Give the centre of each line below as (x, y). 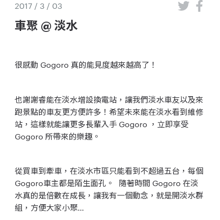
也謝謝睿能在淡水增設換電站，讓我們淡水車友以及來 (109, 99)
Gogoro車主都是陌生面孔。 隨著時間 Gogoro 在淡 (107, 183)
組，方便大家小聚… (49, 208)
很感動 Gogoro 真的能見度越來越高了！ (86, 64)
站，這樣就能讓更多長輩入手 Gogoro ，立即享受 (102, 124)
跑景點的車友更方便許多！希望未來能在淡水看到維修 (109, 111)
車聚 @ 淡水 (46, 26)
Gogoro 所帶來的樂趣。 (57, 136)
